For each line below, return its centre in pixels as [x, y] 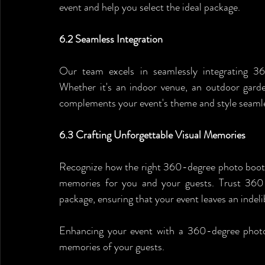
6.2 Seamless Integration [111, 39]
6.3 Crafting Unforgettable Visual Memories [152, 135]
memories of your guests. [113, 247]
